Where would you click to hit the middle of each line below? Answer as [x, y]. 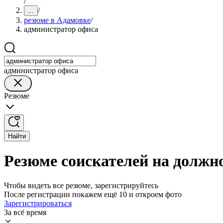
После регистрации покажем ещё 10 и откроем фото [93, 194]
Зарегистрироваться [38, 203]
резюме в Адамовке [57, 20]
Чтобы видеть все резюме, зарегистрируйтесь [81, 185]
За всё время [25, 212]
